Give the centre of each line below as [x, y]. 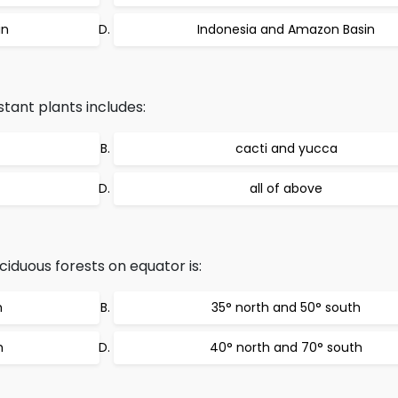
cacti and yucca [286, 148]
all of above [286, 188]
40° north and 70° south [286, 347]
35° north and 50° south [286, 307]
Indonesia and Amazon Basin [286, 29]
